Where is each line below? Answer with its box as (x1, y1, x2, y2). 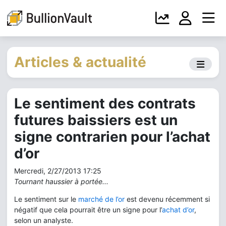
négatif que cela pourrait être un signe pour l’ (14, 205, 162, 214)
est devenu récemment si (125, 195, 210, 203)
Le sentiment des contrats (14, 95, 196, 112)
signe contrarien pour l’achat (14, 128, 210, 145)
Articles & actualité (14, 53, 146, 71)
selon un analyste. (14, 216, 73, 224)
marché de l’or (78, 195, 125, 203)
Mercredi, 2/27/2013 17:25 (14, 166, 101, 175)
